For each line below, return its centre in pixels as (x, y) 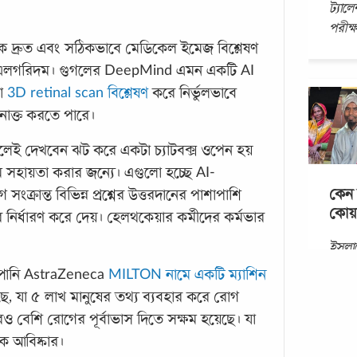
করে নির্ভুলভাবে (192, 92)
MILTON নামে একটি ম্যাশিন (187, 274)
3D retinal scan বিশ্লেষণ (78, 92)
